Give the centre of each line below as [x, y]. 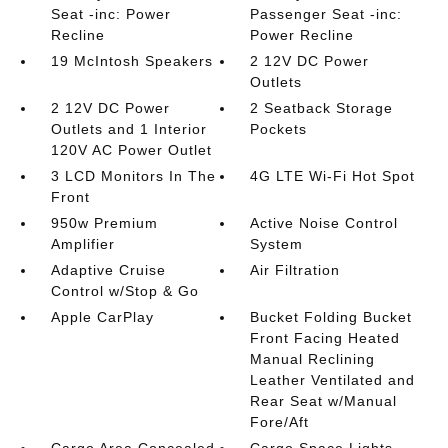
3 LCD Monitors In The [133, 176]
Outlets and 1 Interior [128, 129]
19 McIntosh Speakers [131, 61]
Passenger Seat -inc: [326, 14]
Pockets [279, 129]
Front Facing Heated [325, 338]
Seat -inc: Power [110, 14]
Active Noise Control [324, 223]
